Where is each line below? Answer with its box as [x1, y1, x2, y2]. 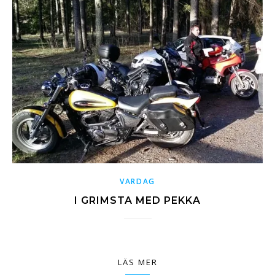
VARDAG [119, 176, 156, 187]
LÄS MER [117, 257, 158, 268]
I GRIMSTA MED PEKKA [74, 195, 201, 207]
